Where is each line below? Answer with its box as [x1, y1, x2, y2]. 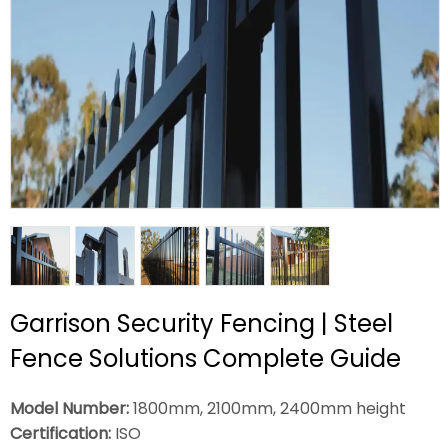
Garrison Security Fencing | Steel [10, 307, 393, 341]
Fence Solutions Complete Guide [10, 342, 401, 376]
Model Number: [10, 397, 129, 421]
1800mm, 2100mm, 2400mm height [129, 397, 406, 421]
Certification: [10, 422, 111, 446]
